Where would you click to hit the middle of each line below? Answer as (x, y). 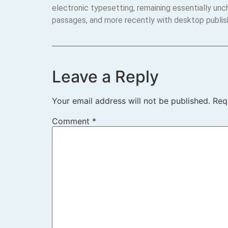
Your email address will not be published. (131, 101)
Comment (72, 121)
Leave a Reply (105, 76)
